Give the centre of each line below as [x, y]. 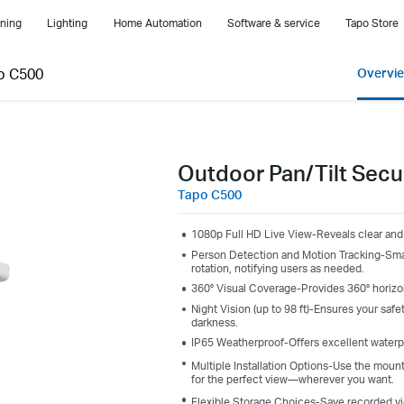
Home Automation [157, 23]
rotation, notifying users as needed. [277, 268]
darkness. [214, 322]
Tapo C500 [209, 195]
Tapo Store [372, 23]
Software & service [273, 23]
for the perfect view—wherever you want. [292, 379]
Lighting [68, 23]
